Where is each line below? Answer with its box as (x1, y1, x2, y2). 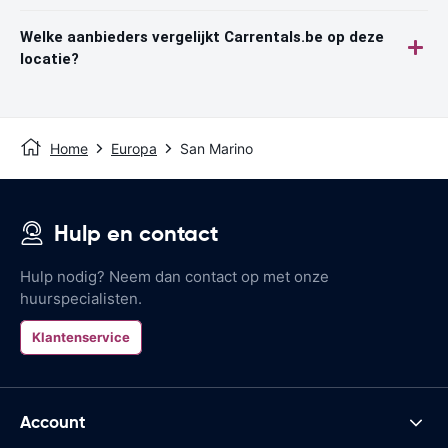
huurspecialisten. (20, 288, 142, 308)
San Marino (180, 139, 253, 157)
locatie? (20, 49, 79, 68)
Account (20, 411, 86, 434)
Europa (111, 139, 157, 157)
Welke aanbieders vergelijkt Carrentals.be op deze (20, 27, 384, 46)
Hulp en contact (54, 219, 218, 247)
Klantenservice (32, 328, 130, 345)
